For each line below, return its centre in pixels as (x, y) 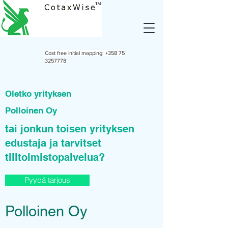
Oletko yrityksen (39, 94)
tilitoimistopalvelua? (55, 157)
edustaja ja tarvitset (53, 143)
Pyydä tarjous (47, 180)
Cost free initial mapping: (75, 53)
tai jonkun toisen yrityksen (70, 129)
